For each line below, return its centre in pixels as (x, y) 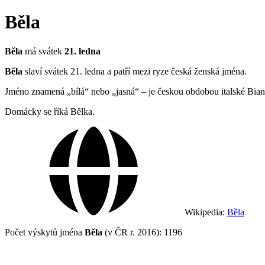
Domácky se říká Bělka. (50, 111)
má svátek (43, 51)
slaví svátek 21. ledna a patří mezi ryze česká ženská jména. (135, 71)
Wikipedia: (205, 212)
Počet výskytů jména (45, 232)
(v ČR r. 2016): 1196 (142, 232)
